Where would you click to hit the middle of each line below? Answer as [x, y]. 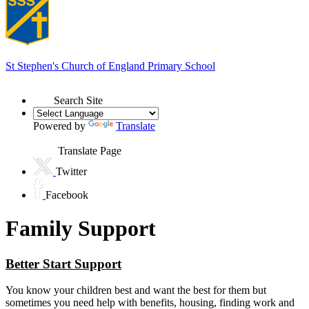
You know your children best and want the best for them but [136, 290]
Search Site [78, 100]
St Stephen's [33, 66]
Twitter [71, 171]
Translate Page [90, 150]
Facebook [67, 195]
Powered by [61, 126]
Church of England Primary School [138, 66]
